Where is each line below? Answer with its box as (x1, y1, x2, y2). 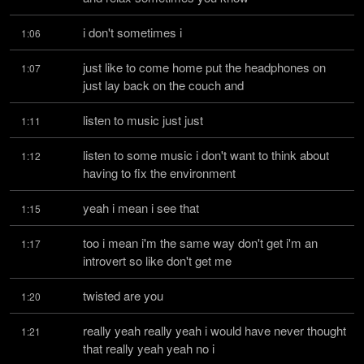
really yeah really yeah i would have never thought (83, 322, 346, 339)
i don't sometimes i (83, 24, 182, 41)
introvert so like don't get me (83, 252, 232, 269)
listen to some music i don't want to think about (83, 146, 329, 163)
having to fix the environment (83, 164, 236, 181)
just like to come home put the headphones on (83, 58, 326, 76)
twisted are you (83, 287, 163, 304)
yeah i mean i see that (83, 199, 199, 216)
